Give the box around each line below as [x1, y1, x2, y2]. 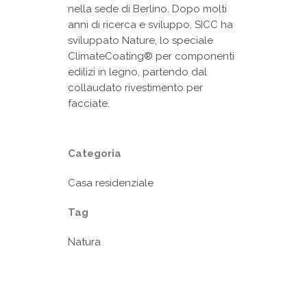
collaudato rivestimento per [68, 82, 203, 95]
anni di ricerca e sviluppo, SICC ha [68, 19, 233, 32]
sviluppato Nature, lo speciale [68, 34, 213, 47]
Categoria [68, 147, 121, 160]
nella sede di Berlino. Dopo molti [68, 3, 227, 16]
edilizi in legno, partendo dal [68, 66, 207, 79]
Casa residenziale [68, 177, 153, 190]
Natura [68, 236, 101, 249]
